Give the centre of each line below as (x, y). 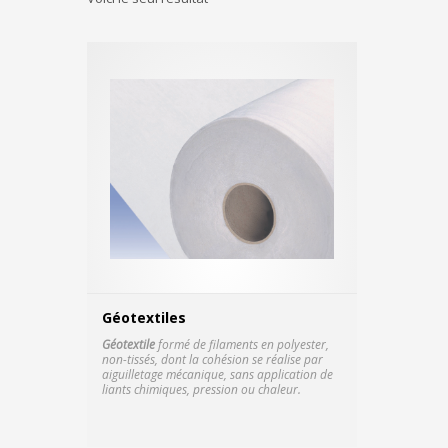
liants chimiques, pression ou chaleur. (201, 389)
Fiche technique (400, 425)
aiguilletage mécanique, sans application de (217, 374)
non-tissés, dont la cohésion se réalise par (212, 359)
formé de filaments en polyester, (242, 344)
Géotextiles (144, 317)
